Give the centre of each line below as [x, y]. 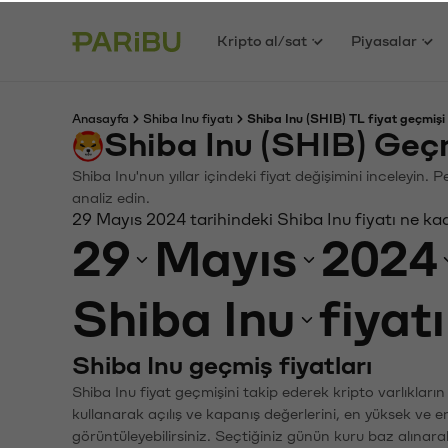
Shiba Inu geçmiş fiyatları [222, 364]
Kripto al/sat [262, 39]
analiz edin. [111, 196]
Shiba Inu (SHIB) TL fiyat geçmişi [346, 117]
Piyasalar [384, 39]
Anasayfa [100, 117]
